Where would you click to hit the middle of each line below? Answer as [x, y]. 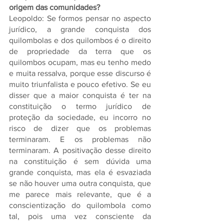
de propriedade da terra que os [80, 51]
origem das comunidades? [55, 7]
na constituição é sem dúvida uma [80, 161]
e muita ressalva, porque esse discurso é [80, 73]
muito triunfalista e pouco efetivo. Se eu [80, 84]
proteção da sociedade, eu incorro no [80, 117]
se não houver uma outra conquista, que [80, 183]
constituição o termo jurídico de [80, 106]
